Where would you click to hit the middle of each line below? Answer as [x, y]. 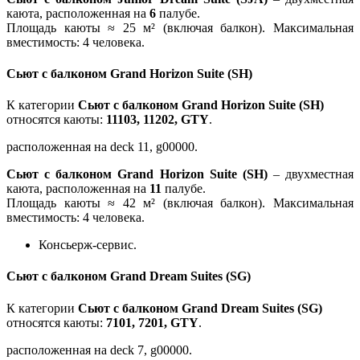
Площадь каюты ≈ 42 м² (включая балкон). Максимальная [180, 203]
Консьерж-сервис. [88, 245]
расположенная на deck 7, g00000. [99, 350]
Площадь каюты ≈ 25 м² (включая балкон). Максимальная [180, 27]
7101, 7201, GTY [152, 322]
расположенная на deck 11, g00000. [102, 147]
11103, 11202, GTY [157, 120]
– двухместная [310, 174]
